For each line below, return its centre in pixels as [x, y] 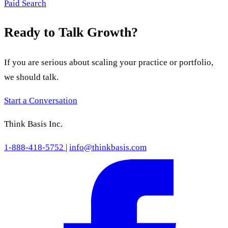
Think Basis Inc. [33, 124]
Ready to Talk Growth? [71, 33]
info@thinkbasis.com [108, 147]
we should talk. [31, 77]
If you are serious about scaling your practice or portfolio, [109, 62]
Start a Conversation [41, 100]
